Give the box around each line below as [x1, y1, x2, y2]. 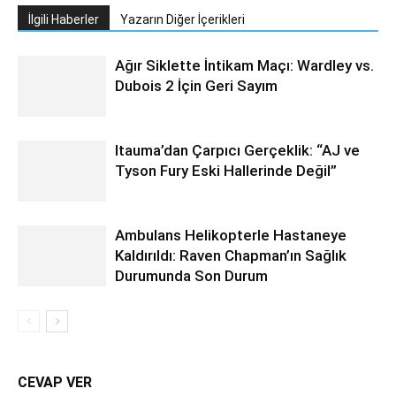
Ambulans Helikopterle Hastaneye [115, 225, 346, 244]
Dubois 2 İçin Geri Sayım [115, 76, 278, 95]
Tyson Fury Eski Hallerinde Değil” [115, 161, 337, 179]
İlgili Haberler [28, 11, 99, 27]
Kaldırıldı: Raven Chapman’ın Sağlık [115, 246, 346, 264]
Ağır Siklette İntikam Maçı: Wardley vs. [115, 56, 374, 74]
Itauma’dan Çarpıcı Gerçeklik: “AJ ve [115, 141, 360, 159]
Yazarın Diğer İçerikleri [120, 11, 245, 27]
